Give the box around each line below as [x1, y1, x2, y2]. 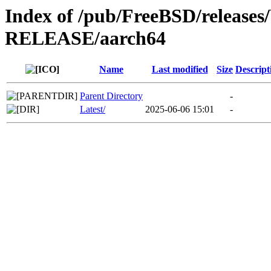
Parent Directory [80, 91, 143, 102]
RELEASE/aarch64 [5, 27, 166, 49]
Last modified [151, 64, 208, 75]
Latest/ [80, 104, 105, 115]
